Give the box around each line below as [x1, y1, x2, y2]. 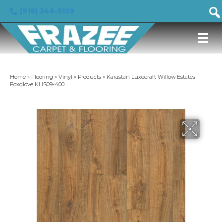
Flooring [31, 73, 53, 80]
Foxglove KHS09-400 [10, 81, 64, 88]
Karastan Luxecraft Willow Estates [107, 73, 195, 80]
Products [78, 73, 101, 80]
